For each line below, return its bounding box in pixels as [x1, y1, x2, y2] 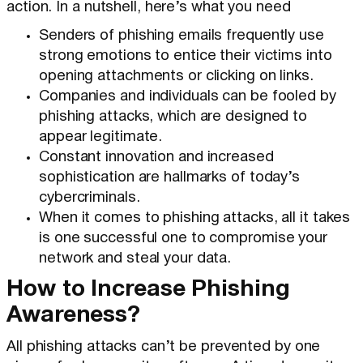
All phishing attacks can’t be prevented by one [6, 340, 321, 355]
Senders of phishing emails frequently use [39, 29, 324, 44]
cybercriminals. [39, 191, 140, 206]
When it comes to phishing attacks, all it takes [39, 211, 351, 226]
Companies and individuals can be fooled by [39, 90, 336, 105]
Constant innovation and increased [39, 151, 274, 165]
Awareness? [6, 305, 140, 327]
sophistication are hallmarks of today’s [39, 171, 301, 186]
